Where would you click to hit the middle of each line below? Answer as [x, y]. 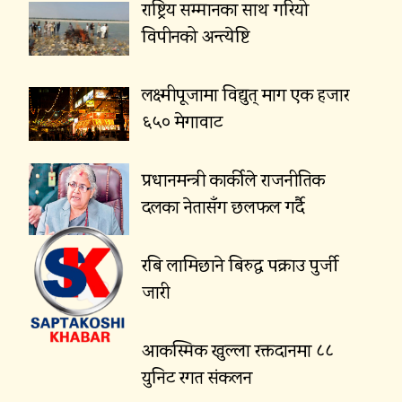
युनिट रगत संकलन [197, 379]
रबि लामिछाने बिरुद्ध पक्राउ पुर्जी [240, 267]
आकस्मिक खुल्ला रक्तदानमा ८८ [237, 352]
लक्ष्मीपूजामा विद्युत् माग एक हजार [245, 96]
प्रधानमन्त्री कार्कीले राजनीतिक [233, 182]
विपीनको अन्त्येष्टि [195, 38]
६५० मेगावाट [182, 123]
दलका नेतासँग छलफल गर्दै [223, 209]
